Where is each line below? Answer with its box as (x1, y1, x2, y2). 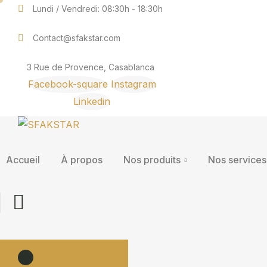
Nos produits (123, 154, 181, 166)
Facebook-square (27, 78, 108, 90)
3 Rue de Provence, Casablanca (27, 62, 154, 72)
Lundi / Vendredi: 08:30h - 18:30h (33, 4, 163, 14)
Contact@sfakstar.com (33, 33, 120, 43)
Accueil (6, 154, 40, 166)
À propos (61, 154, 103, 166)
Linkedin (73, 95, 111, 107)
